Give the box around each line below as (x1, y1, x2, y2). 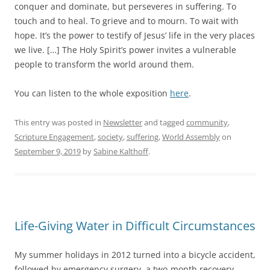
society (98, 131, 123, 143)
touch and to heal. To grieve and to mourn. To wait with (14, 15, 239, 27)
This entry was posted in (14, 117, 103, 128)
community (186, 117, 228, 128)
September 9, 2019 (14, 146, 81, 157)
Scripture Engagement (14, 131, 94, 143)
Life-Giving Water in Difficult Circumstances (14, 218, 256, 234)
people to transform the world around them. (14, 58, 194, 71)
